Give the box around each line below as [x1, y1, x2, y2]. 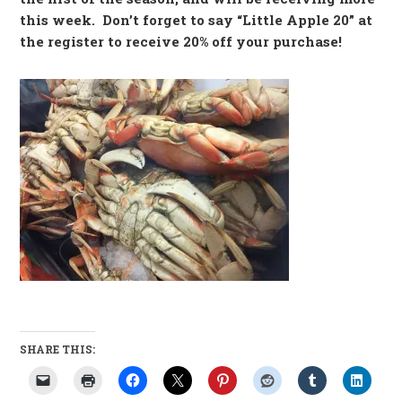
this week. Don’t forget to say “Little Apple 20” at [20, 11, 373, 29]
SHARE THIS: [20, 342, 96, 356]
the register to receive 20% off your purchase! [20, 32, 343, 50]
